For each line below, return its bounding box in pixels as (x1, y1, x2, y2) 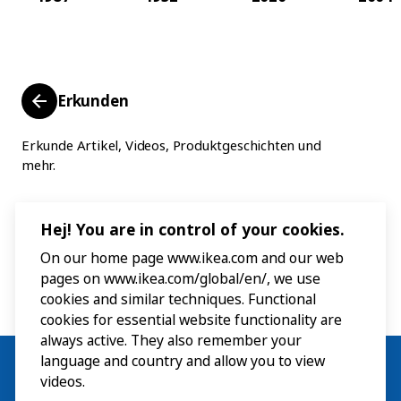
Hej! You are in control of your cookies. (40, 218, 345, 241)
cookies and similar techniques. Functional (40, 289, 316, 310)
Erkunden (57, 90, 129, 111)
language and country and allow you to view (40, 351, 325, 371)
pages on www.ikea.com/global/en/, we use (40, 269, 320, 289)
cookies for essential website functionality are (40, 310, 342, 330)
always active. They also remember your (40, 330, 302, 351)
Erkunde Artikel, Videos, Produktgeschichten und (21, 136, 321, 154)
